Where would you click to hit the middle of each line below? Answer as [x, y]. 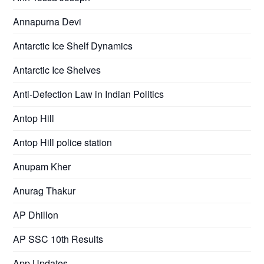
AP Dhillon [36, 214]
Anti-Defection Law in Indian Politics [89, 94]
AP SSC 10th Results [58, 239]
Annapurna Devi [47, 21]
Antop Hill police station [63, 142]
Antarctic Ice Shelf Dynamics [73, 45]
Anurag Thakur [44, 190]
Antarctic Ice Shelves [57, 70]
